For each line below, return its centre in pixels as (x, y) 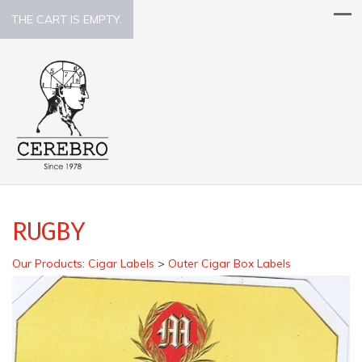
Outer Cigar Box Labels (229, 263)
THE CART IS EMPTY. (67, 19)
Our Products (47, 263)
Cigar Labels (121, 263)
